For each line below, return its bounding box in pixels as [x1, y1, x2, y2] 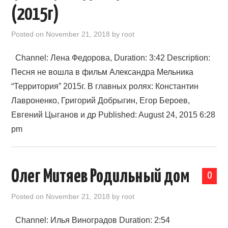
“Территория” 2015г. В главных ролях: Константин [11, 82, 199, 91]
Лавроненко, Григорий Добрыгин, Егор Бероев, [11, 96, 190, 105]
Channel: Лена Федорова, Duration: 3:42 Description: [11, 53, 211, 62]
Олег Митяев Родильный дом [11, 168, 190, 186]
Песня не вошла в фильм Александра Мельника [11, 68, 194, 76]
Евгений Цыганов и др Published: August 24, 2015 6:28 [11, 110, 216, 119]
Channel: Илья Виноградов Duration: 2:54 [11, 216, 170, 224]
